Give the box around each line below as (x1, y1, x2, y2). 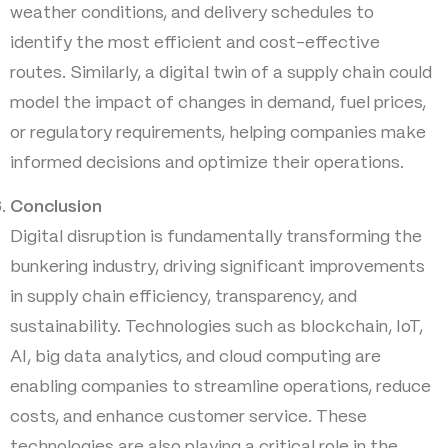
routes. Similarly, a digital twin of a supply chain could (10, 64, 432, 81)
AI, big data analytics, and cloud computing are (10, 349, 381, 366)
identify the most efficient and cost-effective (10, 34, 380, 51)
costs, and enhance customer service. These (10, 409, 367, 426)
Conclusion (10, 199, 102, 216)
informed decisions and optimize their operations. (10, 154, 404, 171)
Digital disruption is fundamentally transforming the (10, 229, 422, 246)
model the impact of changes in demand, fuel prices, (10, 94, 426, 111)
